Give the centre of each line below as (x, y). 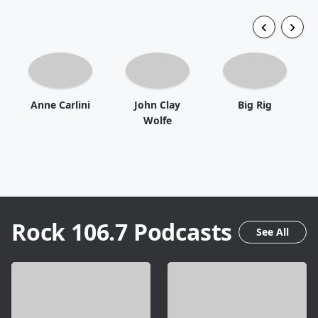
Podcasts (180, 231)
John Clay (157, 104)
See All (273, 231)
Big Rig (254, 104)
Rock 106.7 (70, 231)
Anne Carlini (60, 104)
